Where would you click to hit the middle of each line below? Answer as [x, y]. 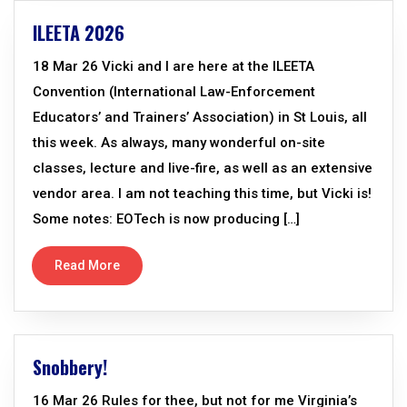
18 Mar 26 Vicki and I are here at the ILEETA [174, 66]
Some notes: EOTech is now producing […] [166, 219]
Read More [87, 265]
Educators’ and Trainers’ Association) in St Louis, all [200, 117]
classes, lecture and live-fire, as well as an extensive [203, 168]
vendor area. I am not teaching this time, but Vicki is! [202, 194]
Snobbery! [70, 367]
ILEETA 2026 [79, 33]
